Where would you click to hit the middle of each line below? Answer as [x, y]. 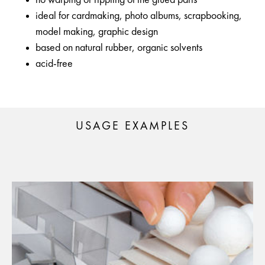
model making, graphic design [97, 32]
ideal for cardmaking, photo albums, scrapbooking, [139, 16]
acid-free [54, 64]
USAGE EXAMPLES [132, 127]
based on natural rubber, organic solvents [119, 48]
